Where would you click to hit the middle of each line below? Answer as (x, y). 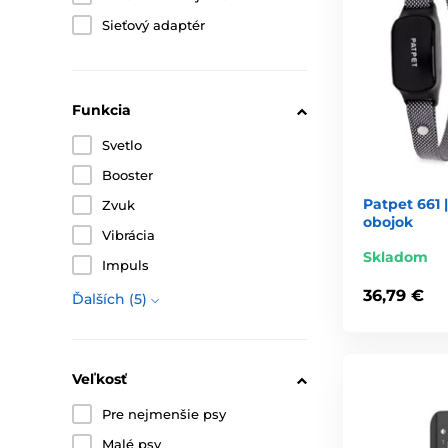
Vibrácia (128, 235)
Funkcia (101, 110)
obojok (388, 222)
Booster (127, 175)
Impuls (125, 265)
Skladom (395, 257)
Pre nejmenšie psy (164, 414)
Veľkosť (99, 379)
